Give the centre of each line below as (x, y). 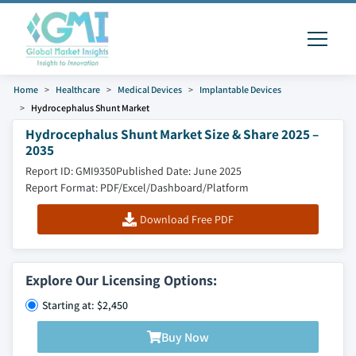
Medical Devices (150, 89)
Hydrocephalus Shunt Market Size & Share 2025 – (172, 134)
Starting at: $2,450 (85, 305)
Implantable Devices (240, 89)
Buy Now (185, 337)
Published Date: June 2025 (179, 171)
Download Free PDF (186, 219)
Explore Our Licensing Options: (121, 280)
